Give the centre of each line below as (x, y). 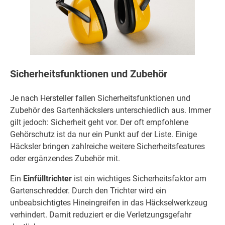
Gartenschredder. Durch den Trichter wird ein (88, 191)
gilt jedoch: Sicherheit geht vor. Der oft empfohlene (99, 123)
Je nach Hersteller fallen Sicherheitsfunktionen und (100, 98)
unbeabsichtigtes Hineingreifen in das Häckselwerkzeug (109, 203)
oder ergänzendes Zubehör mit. (65, 159)
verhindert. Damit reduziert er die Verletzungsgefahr (101, 215)
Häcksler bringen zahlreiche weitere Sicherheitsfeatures (107, 147)
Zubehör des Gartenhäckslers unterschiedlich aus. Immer (110, 110)
